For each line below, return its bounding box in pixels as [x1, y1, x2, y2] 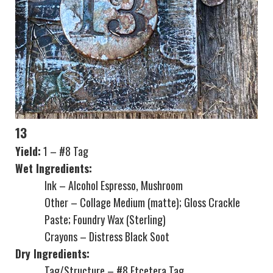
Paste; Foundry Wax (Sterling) [44, 211, 166, 228]
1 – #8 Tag [41, 143, 88, 160]
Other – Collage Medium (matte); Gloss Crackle [44, 194, 240, 211]
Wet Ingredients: [15, 160, 92, 177]
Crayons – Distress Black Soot [44, 229, 169, 245]
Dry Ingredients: [15, 246, 90, 262]
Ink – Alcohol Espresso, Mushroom [44, 177, 183, 194]
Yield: [15, 143, 41, 160]
